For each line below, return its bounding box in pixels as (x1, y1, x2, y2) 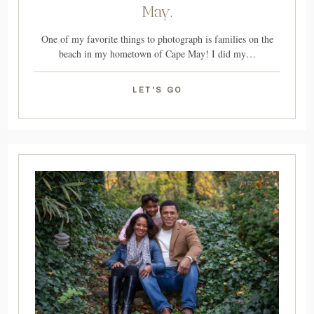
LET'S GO (132, 86, 182, 95)
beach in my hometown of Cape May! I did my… (58, 47, 256, 61)
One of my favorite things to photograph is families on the (41, 32, 273, 46)
